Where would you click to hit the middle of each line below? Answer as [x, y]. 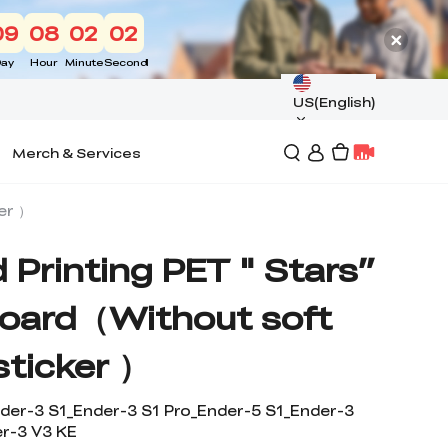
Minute [83, 61]
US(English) [334, 101]
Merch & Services [76, 152]
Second [126, 61]
